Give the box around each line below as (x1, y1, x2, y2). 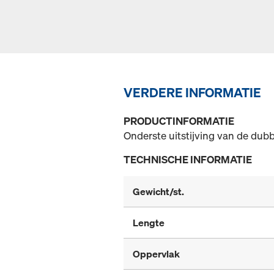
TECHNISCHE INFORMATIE (124, 152, 252, 167)
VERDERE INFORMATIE (124, 84, 261, 102)
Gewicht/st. (133, 185, 184, 199)
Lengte (133, 216, 165, 230)
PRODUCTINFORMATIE (124, 114, 234, 128)
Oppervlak (133, 247, 180, 261)
